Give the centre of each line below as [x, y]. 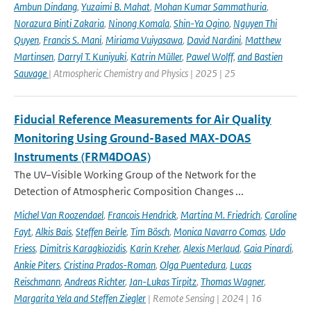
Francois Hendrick [142, 215]
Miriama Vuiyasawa [144, 40]
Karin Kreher [154, 248]
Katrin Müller [156, 57]
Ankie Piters [37, 265]
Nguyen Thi [255, 23]
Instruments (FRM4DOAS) [82, 157]
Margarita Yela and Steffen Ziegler [80, 298]
